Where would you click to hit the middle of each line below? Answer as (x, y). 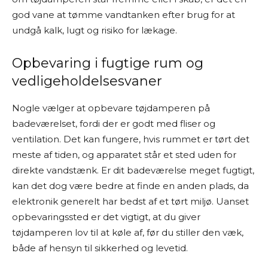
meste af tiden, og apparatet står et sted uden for (124, 155)
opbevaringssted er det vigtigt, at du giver (106, 217)
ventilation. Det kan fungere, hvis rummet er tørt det (131, 139)
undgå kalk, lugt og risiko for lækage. (95, 30)
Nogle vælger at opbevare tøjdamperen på (111, 108)
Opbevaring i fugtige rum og (108, 63)
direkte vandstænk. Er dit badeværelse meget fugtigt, (133, 170)
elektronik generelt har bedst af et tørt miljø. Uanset (130, 201)
